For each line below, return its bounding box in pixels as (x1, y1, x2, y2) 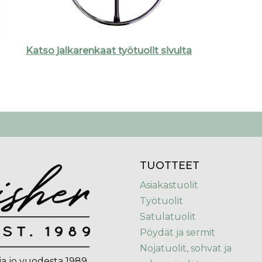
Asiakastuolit (140, 180, 198, 191)
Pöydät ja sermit (140, 227, 215, 238)
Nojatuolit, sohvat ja (140, 243, 232, 254)
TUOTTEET (140, 159, 199, 172)
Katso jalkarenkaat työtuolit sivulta (26, 45, 192, 56)
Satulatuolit (140, 211, 196, 222)
